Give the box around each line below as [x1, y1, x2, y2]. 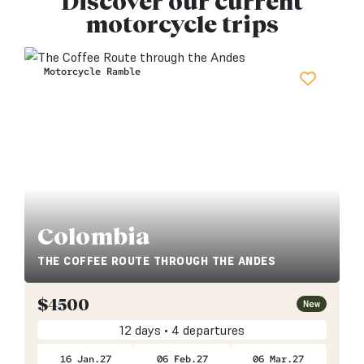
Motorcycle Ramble [43, 64, 141, 78]
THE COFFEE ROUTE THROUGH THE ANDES [37, 253, 275, 268]
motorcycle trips [85, 9, 279, 37]
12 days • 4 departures [119, 322, 245, 339]
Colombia [37, 221, 149, 249]
